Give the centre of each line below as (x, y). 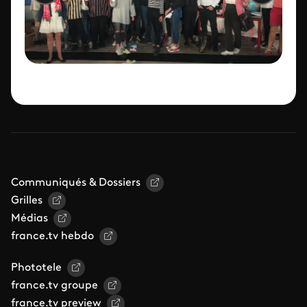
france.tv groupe (54, 285)
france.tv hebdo (52, 236)
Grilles (27, 200)
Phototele (36, 268)
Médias (29, 218)
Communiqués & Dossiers (76, 183)
